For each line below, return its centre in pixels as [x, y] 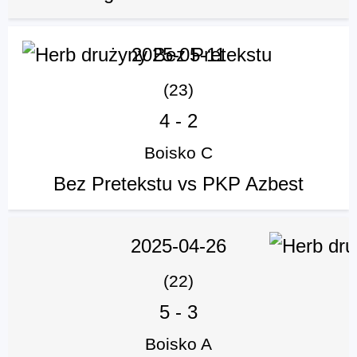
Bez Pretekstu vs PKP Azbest [178, 184]
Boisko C [178, 153]
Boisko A [178, 344]
